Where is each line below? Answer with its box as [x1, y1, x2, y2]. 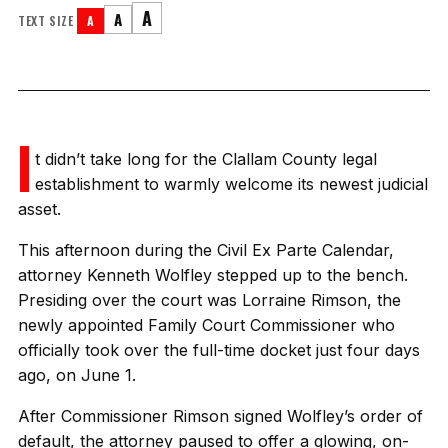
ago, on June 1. [18, 365, 136, 385]
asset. [18, 199, 61, 219]
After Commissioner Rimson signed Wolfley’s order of [18, 406, 423, 426]
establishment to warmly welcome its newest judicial [35, 174, 429, 194]
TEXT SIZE [18, 12, 74, 29]
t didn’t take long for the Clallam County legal [35, 149, 378, 169]
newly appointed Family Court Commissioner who [18, 315, 395, 335]
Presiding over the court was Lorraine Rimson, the [18, 290, 401, 310]
